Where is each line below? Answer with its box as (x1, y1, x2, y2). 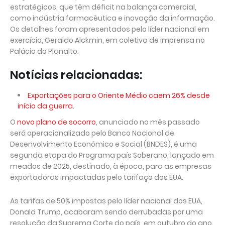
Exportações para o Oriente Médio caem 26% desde (28, 90, 210, 100)
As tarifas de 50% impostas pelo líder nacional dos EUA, (10, 196, 202, 206)
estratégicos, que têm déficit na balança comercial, (10, 2, 196, 12)
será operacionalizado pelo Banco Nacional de (10, 128, 174, 138)
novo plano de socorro (17, 117, 96, 127)
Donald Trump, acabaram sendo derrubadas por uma (10, 207, 203, 217)
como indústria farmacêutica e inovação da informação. (10, 13, 215, 23)
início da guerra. (18, 101, 74, 111)
